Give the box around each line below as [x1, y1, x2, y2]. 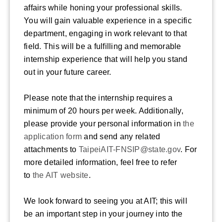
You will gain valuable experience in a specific [24, 16, 192, 25]
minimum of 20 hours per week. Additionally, [24, 106, 183, 115]
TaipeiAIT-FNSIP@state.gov [78, 145, 180, 154]
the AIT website [32, 170, 89, 179]
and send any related [82, 132, 161, 141]
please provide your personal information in [24, 119, 183, 128]
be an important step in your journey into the [24, 209, 183, 218]
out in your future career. [24, 67, 111, 76]
